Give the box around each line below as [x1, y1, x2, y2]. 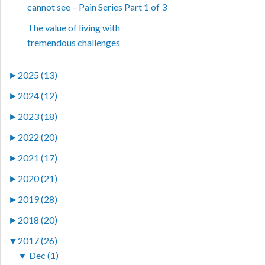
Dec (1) [29, 250, 59, 261]
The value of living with [27, 22, 121, 34]
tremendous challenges [27, 37, 121, 49]
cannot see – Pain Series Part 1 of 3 [27, 1, 167, 13]
